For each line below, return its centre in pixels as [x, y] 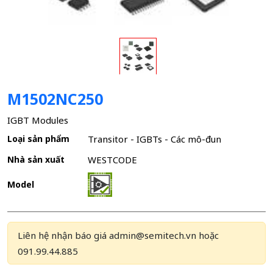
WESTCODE [112, 160]
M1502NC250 [55, 99]
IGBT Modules [38, 120]
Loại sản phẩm [38, 139]
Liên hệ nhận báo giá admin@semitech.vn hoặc [118, 236]
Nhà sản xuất [36, 160]
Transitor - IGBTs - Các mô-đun [154, 139]
